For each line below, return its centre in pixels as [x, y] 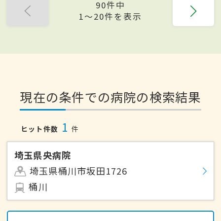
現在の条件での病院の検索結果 [110, 97]
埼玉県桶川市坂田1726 [78, 171]
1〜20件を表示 [110, 17]
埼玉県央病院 [43, 155]
